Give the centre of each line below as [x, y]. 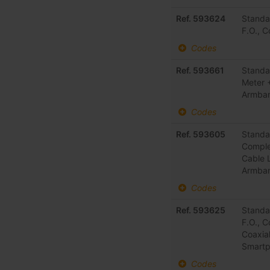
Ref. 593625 [201, 210]
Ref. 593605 [201, 134]
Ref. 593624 [201, 19]
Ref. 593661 [200, 71]
